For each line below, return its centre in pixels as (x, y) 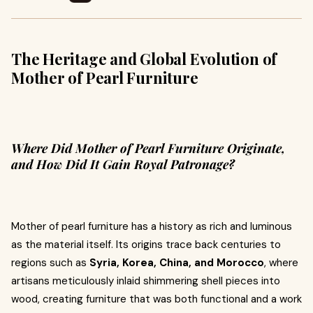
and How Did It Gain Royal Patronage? (123, 164)
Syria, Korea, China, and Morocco (177, 263)
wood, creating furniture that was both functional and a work (156, 299)
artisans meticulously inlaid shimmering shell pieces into (146, 281)
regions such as (50, 263)
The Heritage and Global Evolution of (144, 59)
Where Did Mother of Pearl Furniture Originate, (148, 148)
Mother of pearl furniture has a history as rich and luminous (152, 226)
